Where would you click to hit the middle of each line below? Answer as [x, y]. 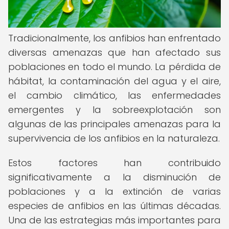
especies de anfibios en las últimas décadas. [114, 206]
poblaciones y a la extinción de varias [114, 191]
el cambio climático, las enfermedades [114, 95]
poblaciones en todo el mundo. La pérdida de [114, 67]
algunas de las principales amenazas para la [114, 124]
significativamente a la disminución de [114, 177]
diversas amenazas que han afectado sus [114, 52]
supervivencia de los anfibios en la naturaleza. [114, 138]
